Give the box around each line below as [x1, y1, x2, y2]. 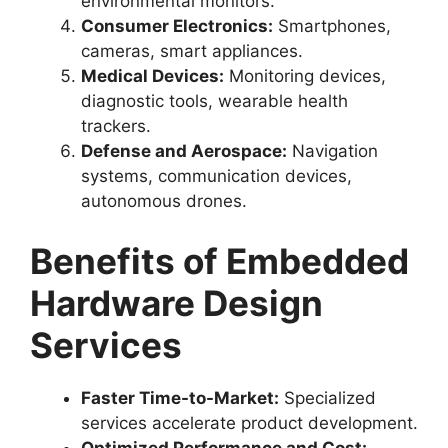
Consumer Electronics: [81, 16, 273, 36]
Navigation [287, 141, 378, 161]
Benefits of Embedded [30, 239, 409, 282]
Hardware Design [30, 281, 323, 324]
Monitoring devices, [224, 66, 386, 86]
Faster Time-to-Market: [81, 387, 279, 408]
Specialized [279, 387, 376, 408]
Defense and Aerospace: [81, 141, 287, 161]
